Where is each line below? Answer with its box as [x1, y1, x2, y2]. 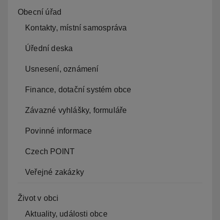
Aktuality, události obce [25, 209, 108, 218]
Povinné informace [25, 126, 92, 135]
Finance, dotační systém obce [25, 85, 132, 94]
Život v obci [18, 193, 59, 202]
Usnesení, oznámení [25, 64, 99, 73]
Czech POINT [25, 147, 75, 156]
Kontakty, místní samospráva [25, 23, 127, 32]
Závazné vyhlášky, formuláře [25, 106, 127, 114]
